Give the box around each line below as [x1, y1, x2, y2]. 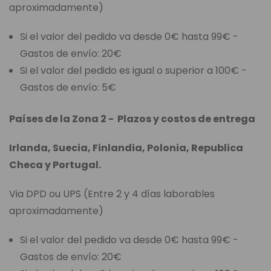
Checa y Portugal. [9, 158, 101, 172]
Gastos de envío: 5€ [20, 80, 117, 95]
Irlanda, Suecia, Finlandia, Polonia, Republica [9, 141, 243, 155]
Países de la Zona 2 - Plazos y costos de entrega [9, 112, 255, 126]
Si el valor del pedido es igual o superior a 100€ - [20, 64, 247, 78]
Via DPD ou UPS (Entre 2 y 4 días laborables [9, 187, 215, 201]
